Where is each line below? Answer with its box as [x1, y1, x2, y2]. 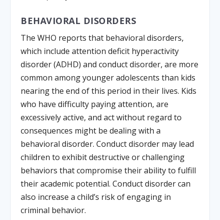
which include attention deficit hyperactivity [21, 45, 179, 56]
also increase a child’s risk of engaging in [21, 191, 171, 202]
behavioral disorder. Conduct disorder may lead [21, 138, 194, 149]
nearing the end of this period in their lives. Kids [21, 85, 197, 96]
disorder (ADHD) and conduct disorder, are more [21, 58, 199, 70]
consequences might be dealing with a [21, 125, 161, 136]
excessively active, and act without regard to [21, 111, 182, 123]
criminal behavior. [21, 204, 86, 216]
